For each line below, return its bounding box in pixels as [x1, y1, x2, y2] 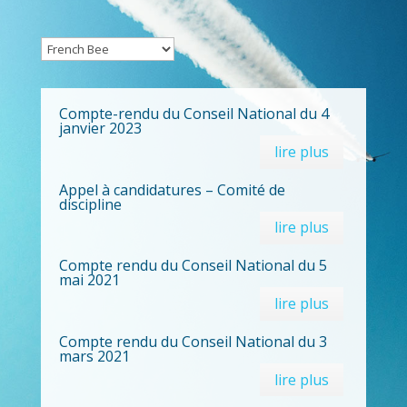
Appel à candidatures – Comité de [58, 179, 285, 200]
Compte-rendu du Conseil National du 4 [58, 104, 329, 124]
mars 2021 [58, 345, 130, 366]
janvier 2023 [58, 118, 142, 139]
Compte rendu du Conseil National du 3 [58, 331, 327, 352]
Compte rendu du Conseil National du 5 [58, 255, 327, 276]
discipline [58, 194, 122, 214]
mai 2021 [58, 270, 120, 291]
